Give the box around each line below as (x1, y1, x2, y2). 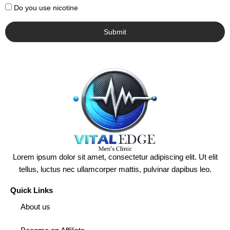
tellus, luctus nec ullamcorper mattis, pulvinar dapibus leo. (18, 165, 212, 174)
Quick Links (10, 186, 53, 195)
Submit (104, 28, 126, 36)
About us (21, 203, 50, 212)
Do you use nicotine (14, 4, 78, 12)
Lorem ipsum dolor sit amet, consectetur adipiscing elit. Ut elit (12, 153, 218, 162)
